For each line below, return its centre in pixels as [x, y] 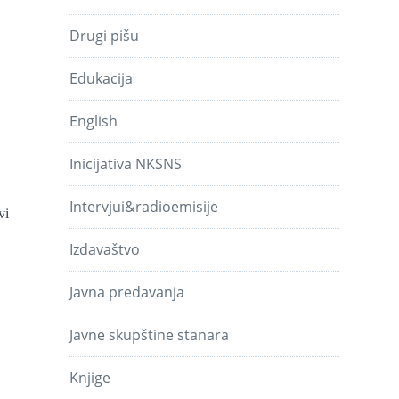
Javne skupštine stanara [150, 334]
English [94, 121]
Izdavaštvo [105, 249]
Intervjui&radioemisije [144, 206]
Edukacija [102, 78]
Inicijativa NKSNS [126, 163]
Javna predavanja [127, 292]
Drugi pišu [105, 35]
